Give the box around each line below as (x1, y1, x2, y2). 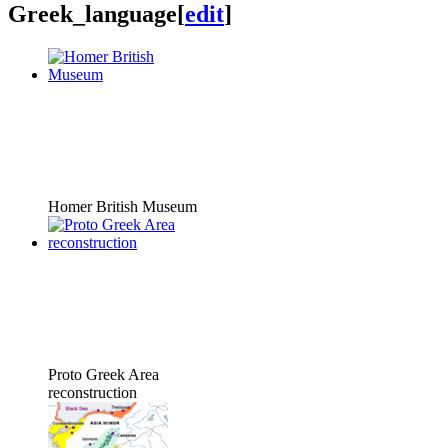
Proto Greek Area (48, 365, 159, 383)
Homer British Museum (48, 197, 197, 215)
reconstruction (48, 383, 137, 401)
